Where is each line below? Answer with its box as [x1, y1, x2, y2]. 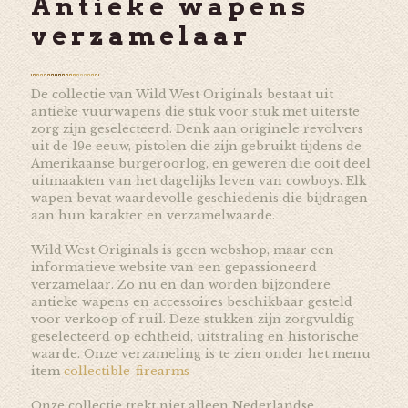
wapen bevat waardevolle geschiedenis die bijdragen [30, 189, 368, 206]
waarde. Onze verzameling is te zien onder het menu [30, 345, 371, 362]
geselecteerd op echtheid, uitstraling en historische [30, 328, 359, 344]
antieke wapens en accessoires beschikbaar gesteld [30, 293, 352, 310]
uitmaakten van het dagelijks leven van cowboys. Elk [30, 172, 366, 189]
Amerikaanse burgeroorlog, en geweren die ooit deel [30, 155, 371, 171]
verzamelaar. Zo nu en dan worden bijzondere [30, 276, 331, 292]
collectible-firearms [63, 362, 189, 379]
